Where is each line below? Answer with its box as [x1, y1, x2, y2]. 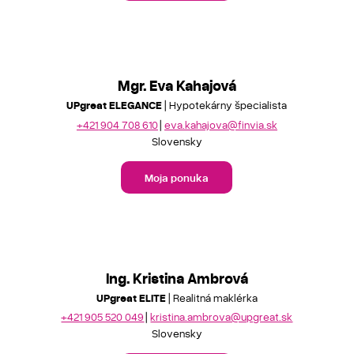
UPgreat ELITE [96, 290, 166, 304]
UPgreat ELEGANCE [66, 98, 163, 111]
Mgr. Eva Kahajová [117, 76, 236, 94]
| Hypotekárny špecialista [162, 98, 288, 111]
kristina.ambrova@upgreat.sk [150, 310, 293, 323]
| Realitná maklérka [165, 290, 258, 304]
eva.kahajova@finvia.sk [164, 117, 277, 131]
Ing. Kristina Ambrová [105, 268, 248, 287]
